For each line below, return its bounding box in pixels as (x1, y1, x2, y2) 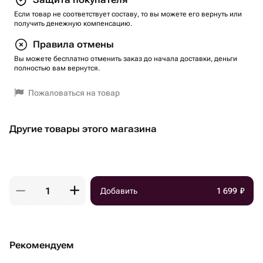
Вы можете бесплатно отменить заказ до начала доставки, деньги (14, 55, 237, 63)
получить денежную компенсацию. (14, 19, 132, 28)
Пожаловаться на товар (28, 88, 120, 97)
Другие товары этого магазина (9, 123, 157, 134)
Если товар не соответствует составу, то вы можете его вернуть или (14, 10, 242, 18)
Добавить (100, 186, 137, 195)
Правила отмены (33, 39, 114, 50)
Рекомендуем (9, 240, 74, 251)
